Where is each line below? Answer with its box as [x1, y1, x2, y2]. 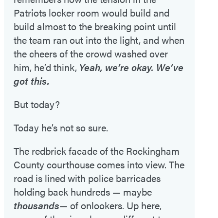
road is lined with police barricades [14, 170, 161, 185]
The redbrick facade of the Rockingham [14, 143, 180, 158]
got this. [14, 73, 50, 88]
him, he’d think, [14, 59, 79, 74]
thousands [14, 198, 59, 212]
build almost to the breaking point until [14, 18, 176, 33]
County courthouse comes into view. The [14, 157, 184, 171]
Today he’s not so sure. [14, 120, 108, 134]
